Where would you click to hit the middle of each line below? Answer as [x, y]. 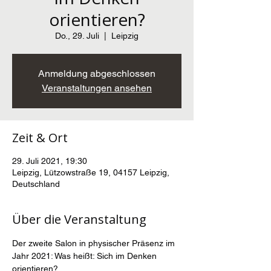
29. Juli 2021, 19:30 [50, 161]
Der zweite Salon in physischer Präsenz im [95, 243]
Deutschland [36, 184]
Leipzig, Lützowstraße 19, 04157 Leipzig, [91, 172]
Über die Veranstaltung [79, 219]
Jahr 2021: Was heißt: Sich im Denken [86, 256]
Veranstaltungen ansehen [97, 88]
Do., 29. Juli [77, 36]
